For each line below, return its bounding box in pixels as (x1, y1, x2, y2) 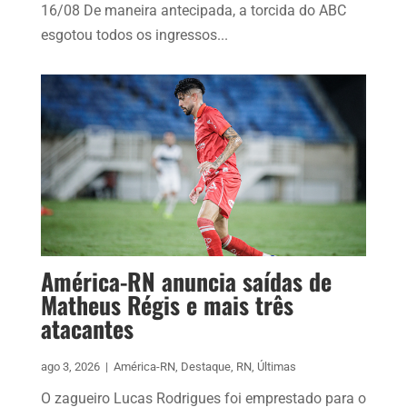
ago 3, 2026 (40, 360, 100, 374)
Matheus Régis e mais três (40, 287, 293, 323)
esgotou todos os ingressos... (40, 26, 228, 45)
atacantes (40, 311, 134, 347)
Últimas (256, 360, 296, 374)
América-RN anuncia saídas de (40, 263, 332, 300)
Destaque (180, 360, 231, 374)
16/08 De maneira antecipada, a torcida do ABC (40, 2, 346, 20)
